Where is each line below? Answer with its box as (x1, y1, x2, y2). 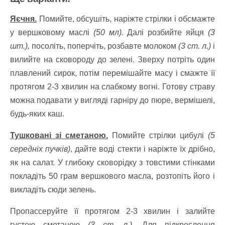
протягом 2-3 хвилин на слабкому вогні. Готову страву (10, 82, 215, 91)
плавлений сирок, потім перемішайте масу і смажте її (10, 68, 215, 77)
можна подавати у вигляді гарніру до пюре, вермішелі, (10, 95, 215, 104)
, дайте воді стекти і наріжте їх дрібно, (70, 144, 215, 153)
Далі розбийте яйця (123, 28, 208, 37)
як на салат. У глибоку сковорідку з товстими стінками (10, 158, 215, 167)
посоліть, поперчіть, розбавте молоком (30, 41, 178, 50)
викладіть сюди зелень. (10, 185, 96, 194)
